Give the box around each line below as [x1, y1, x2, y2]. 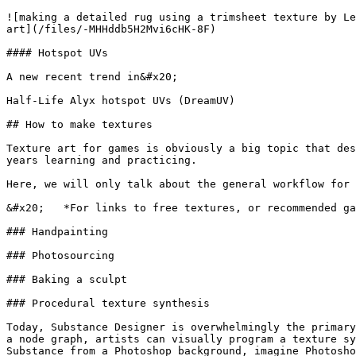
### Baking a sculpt [6, 273, 127, 285]
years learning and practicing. [6, 154, 197, 166]
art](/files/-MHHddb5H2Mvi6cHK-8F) [6, 23, 216, 35]
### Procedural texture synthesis [6, 297, 210, 309]
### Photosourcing [6, 250, 114, 261]
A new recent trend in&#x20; [6, 71, 178, 83]
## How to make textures [6, 118, 153, 130]
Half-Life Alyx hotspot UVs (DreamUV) [6, 95, 235, 106]
